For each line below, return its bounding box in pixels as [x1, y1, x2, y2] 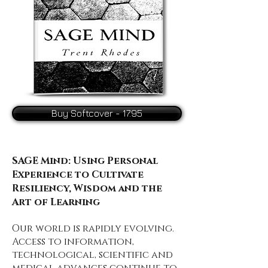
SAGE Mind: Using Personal [12, 154, 158, 167]
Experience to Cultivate [12, 167, 144, 181]
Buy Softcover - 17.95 [51, 107, 142, 118]
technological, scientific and [12, 248, 173, 261]
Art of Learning [12, 195, 100, 209]
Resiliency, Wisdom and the [12, 181, 162, 195]
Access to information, [12, 234, 134, 248]
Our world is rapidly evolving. [12, 221, 174, 235]
